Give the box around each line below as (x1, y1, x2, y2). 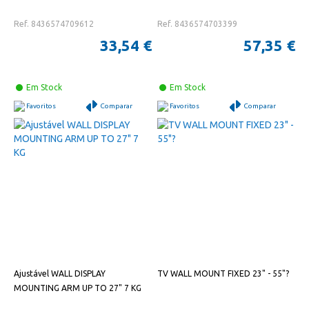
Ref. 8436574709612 (14, 19, 94, 29)
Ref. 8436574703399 (157, 19, 238, 29)
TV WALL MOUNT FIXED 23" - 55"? (157, 269, 290, 279)
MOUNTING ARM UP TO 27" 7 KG (14, 283, 141, 293)
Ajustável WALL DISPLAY (14, 269, 106, 279)
